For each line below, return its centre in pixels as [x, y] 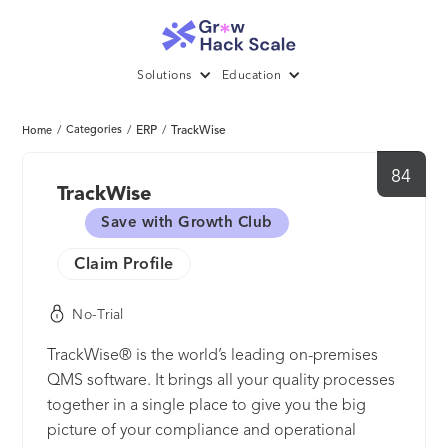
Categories [94, 131]
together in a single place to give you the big [207, 406]
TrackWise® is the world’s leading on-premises [213, 356]
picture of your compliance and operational [202, 431]
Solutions [164, 76]
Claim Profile [124, 265]
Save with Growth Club [187, 224]
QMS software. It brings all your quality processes [221, 381]
